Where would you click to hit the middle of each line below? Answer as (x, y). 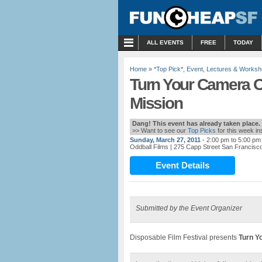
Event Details (182, 165)
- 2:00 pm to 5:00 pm (232, 140)
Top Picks (202, 130)
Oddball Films (149, 147)
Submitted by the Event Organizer (189, 208)
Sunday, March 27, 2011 (165, 140)
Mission (156, 103)
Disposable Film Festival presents (184, 237)
